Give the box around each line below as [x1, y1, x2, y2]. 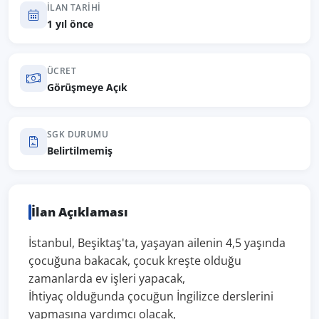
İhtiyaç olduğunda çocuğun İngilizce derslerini [28, 288, 273, 304]
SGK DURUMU [47, 129, 108, 140]
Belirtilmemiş [47, 144, 113, 157]
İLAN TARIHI [47, 2, 101, 13]
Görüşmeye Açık [47, 80, 127, 94]
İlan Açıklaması [31, 204, 128, 220]
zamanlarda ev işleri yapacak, [28, 271, 185, 286]
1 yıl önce [47, 17, 93, 31]
